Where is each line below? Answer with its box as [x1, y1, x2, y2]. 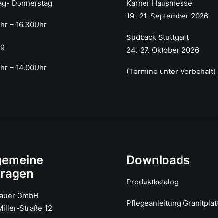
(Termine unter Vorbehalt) [127, 67, 216, 76]
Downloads [127, 153, 190, 167]
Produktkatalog [127, 177, 179, 186]
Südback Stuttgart [127, 33, 189, 42]
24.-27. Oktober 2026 [127, 45, 199, 54]
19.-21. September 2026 [127, 11, 208, 20]
